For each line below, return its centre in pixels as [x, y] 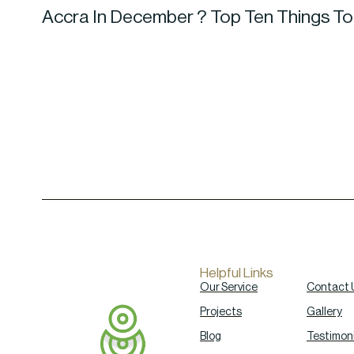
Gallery [324, 312]
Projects [220, 312]
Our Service [228, 287]
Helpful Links [236, 273]
